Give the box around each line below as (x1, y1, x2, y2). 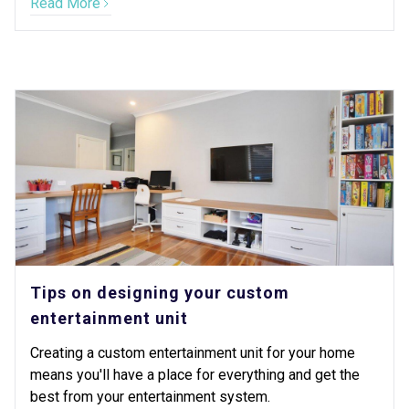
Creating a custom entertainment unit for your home (30, 344, 355, 362)
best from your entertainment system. (30, 388, 270, 405)
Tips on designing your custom (30, 283, 289, 302)
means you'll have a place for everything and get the (30, 366, 360, 383)
